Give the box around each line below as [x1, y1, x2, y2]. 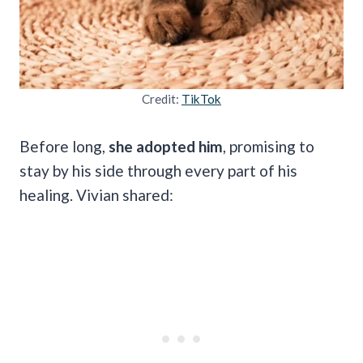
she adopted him [109, 136, 223, 156]
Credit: [142, 91, 181, 106]
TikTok [181, 91, 221, 106]
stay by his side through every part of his [19, 160, 297, 180]
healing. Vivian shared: [19, 185, 173, 204]
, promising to [223, 136, 314, 156]
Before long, [19, 136, 109, 156]
